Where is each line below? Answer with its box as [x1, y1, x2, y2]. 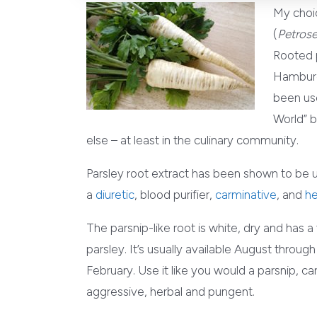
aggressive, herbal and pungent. [86, 284, 255, 299]
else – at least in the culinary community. [86, 132, 299, 147]
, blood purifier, [134, 187, 215, 202]
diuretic [96, 187, 134, 202]
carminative [215, 187, 277, 202]
